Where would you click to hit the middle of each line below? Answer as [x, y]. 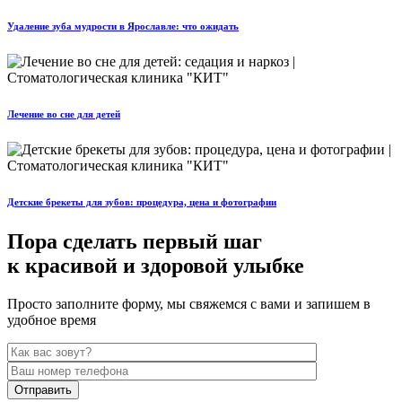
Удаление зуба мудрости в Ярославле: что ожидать [123, 26]
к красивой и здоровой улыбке [156, 266]
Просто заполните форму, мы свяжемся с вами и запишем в [189, 304]
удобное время [52, 320]
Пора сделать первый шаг [135, 242]
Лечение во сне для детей [64, 114]
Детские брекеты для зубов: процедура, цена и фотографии [142, 202]
